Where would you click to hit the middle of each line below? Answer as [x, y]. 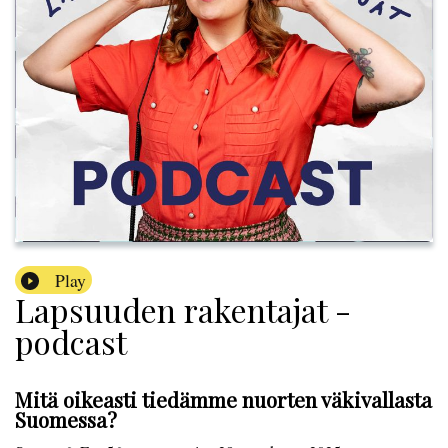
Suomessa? [66, 419]
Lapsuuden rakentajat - [183, 310]
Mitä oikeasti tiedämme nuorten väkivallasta [223, 399]
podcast [71, 342]
